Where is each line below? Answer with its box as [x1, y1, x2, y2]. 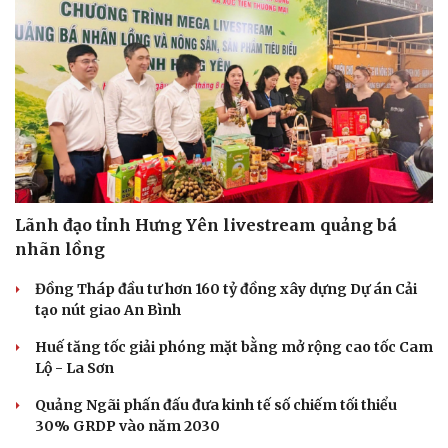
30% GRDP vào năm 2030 [35, 417, 220, 436]
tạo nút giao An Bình [35, 301, 181, 320]
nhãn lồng [15, 239, 105, 260]
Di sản [21, 156, 61, 173]
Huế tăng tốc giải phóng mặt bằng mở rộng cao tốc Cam [35, 338, 433, 357]
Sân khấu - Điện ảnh [21, 93, 151, 110]
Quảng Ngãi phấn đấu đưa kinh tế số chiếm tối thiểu [35, 396, 397, 415]
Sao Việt [242, 135, 295, 152]
